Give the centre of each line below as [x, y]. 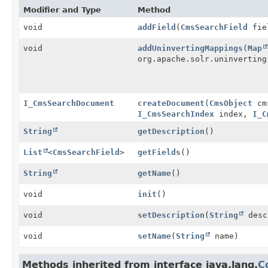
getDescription [171, 131]
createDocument [171, 103]
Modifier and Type [62, 10]
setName [154, 236]
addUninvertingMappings [190, 48]
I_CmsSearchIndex [176, 114]
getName [154, 173]
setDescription [171, 215]
